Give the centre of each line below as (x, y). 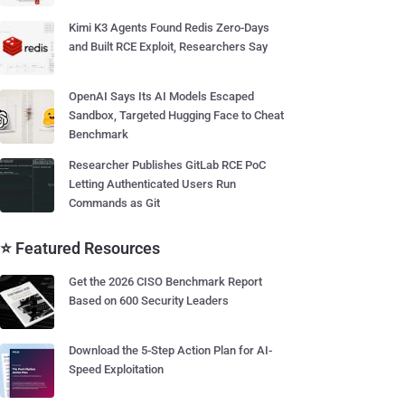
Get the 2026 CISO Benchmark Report (165, 282)
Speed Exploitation (116, 369)
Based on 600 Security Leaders (149, 301)
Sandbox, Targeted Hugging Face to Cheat (176, 115)
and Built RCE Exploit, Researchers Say (168, 47)
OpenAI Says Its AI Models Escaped (161, 96)
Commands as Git (114, 203)
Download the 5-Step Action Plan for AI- (170, 350)
